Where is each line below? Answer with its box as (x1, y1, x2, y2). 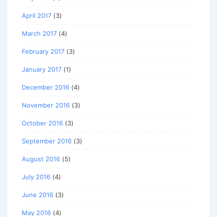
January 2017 (22, 65, 62, 73)
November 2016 (22, 101, 70, 109)
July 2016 (22, 172, 50, 181)
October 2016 (22, 119, 63, 127)
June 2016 (22, 190, 53, 199)
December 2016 (22, 83, 69, 91)
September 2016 (22, 137, 72, 145)
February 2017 (22, 47, 64, 55)
